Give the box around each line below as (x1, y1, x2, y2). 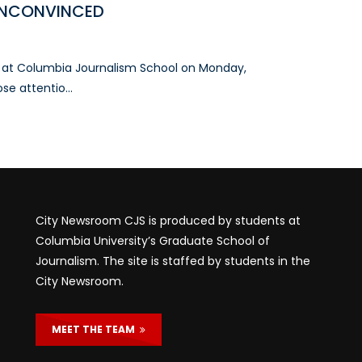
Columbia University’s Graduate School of (36, 232, 270, 249)
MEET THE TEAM (52, 322, 140, 336)
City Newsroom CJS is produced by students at (36, 212, 301, 229)
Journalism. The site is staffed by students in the (36, 252, 310, 269)
